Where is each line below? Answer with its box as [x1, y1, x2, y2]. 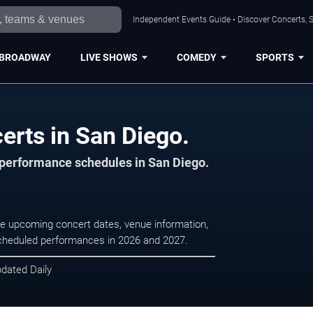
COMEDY [176, 51, 217, 63]
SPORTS [255, 51, 294, 63]
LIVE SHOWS [80, 51, 138, 63]
